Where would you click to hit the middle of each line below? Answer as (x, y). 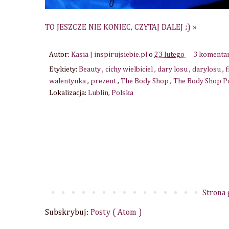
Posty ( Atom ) (116, 212)
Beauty (90, 69)
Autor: (60, 54)
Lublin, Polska (111, 93)
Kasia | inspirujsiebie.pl (110, 54)
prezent (104, 81)
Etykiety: (64, 69)
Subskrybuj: (68, 212)
